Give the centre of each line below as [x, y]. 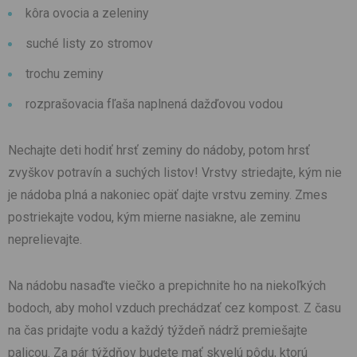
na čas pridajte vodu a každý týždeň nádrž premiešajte [158, 331]
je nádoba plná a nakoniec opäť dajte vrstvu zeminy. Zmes [168, 195]
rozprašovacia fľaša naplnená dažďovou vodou [154, 104]
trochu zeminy [65, 74]
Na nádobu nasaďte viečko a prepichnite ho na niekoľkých [167, 286]
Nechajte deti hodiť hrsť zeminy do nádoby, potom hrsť [159, 151]
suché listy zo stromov [89, 44]
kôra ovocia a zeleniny [87, 14]
